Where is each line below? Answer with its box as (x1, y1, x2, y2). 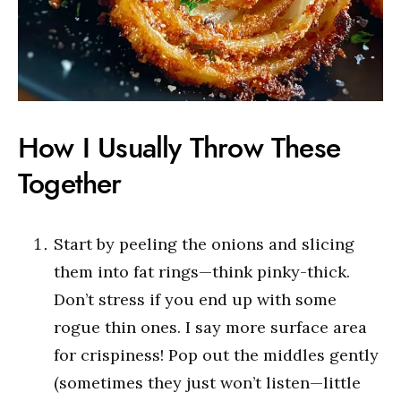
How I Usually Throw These (18, 128, 341, 168)
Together (18, 164, 122, 204)
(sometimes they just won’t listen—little (54, 372, 361, 394)
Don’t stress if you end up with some (54, 289, 337, 311)
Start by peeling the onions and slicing (54, 234, 354, 255)
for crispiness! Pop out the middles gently (54, 345, 379, 366)
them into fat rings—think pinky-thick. (54, 261, 350, 283)
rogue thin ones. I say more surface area (54, 317, 367, 338)
